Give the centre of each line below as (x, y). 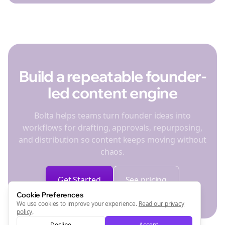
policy (25, 212)
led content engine (113, 93)
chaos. (113, 152)
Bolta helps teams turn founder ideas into (113, 116)
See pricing (146, 180)
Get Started (79, 180)
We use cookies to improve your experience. (77, 204)
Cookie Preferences (50, 195)
